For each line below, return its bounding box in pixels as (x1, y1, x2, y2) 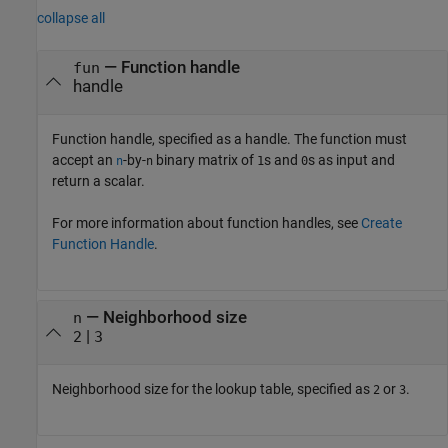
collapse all (37, 9, 105, 26)
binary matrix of (153, 151, 257, 168)
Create (361, 214, 402, 231)
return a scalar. (52, 172, 145, 189)
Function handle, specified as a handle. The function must (52, 130, 407, 147)
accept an (52, 151, 116, 168)
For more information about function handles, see (52, 214, 361, 231)
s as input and (308, 151, 395, 168)
